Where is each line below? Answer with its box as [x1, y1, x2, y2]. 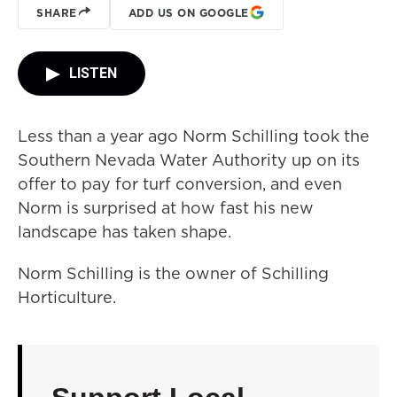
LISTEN [69, 65, 117, 82]
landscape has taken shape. [18, 221, 231, 243]
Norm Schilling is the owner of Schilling [18, 262, 329, 284]
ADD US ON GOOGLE [128, 4, 249, 20]
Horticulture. [18, 286, 116, 308]
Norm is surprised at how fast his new [18, 197, 314, 219]
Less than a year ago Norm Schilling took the [18, 125, 370, 147]
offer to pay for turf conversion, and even [18, 173, 342, 195]
